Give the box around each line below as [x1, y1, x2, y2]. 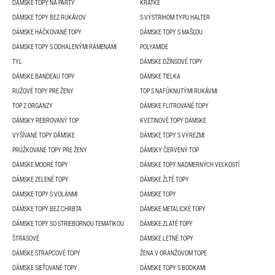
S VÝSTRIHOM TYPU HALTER [140, 12, 210, 22]
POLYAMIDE [140, 42, 168, 52]
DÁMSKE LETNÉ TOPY [140, 233, 193, 243]
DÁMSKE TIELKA [140, 71, 180, 81]
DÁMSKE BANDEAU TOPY [12, 71, 75, 81]
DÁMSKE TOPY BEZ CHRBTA [12, 204, 82, 214]
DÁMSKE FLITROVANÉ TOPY [140, 101, 209, 110]
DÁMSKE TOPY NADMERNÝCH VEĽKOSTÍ [140, 160, 239, 169]
